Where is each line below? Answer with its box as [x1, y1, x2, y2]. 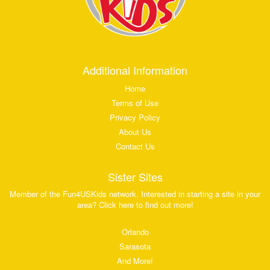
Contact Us [115, 140, 155, 152]
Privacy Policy [110, 111, 160, 124]
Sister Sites [107, 169, 163, 185]
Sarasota [119, 240, 151, 253]
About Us [119, 126, 151, 138]
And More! [117, 255, 153, 267]
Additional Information [83, 62, 187, 78]
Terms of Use [111, 97, 159, 109]
